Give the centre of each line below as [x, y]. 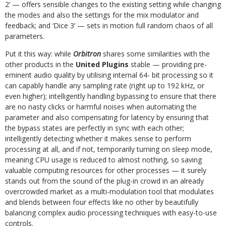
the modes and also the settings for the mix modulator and [102, 15]
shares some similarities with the [156, 54]
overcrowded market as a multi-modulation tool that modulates [109, 191]
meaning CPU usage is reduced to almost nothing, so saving [103, 160]
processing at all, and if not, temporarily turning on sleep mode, [109, 149]
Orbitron [88, 54]
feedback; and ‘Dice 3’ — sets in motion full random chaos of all [109, 25]
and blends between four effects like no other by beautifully [102, 202]
